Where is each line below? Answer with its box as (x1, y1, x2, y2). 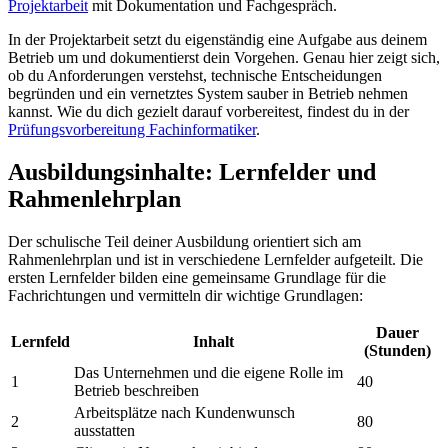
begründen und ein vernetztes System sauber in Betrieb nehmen (8, 85, 408, 103)
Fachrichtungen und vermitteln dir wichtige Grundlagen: (8, 287, 363, 305)
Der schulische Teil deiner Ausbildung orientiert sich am (8, 233, 361, 251)
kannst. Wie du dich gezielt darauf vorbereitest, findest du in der (8, 103, 409, 121)
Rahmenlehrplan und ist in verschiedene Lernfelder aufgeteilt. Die (8, 251, 423, 269)
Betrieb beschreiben (74, 382, 199, 400)
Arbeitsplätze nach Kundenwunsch (74, 404, 295, 422)
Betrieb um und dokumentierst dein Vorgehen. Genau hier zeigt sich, (8, 49, 440, 67)
